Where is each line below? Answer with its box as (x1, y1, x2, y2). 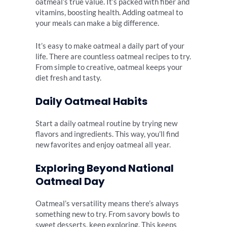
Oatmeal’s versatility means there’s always (35, 199, 179, 208)
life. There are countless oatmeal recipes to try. (35, 52, 191, 61)
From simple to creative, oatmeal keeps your (35, 62, 182, 71)
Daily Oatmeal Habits (35, 94, 147, 109)
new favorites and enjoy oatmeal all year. (35, 140, 171, 149)
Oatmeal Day (35, 174, 105, 189)
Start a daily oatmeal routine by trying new (35, 119, 177, 128)
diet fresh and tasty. (35, 73, 101, 82)
